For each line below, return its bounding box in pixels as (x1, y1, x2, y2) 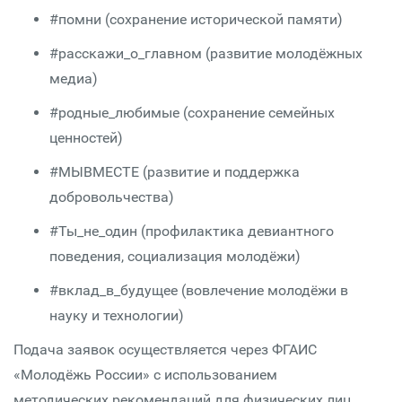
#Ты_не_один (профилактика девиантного (49, 223, 334, 240)
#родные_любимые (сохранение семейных (49, 104, 335, 121)
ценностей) (49, 129, 123, 146)
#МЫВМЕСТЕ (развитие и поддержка (49, 163, 300, 180)
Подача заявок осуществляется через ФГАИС (13, 341, 317, 358)
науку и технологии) (49, 307, 184, 324)
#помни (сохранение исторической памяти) (49, 11, 343, 28)
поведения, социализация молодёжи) (49, 248, 301, 265)
